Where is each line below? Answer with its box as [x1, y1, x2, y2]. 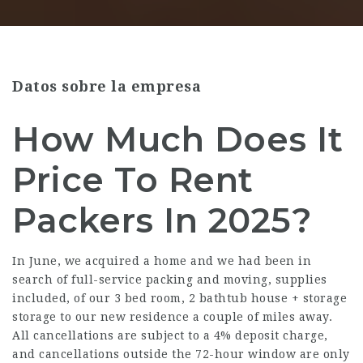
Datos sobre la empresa [12, 78, 201, 95]
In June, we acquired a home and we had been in [12, 254, 311, 267]
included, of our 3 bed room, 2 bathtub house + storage [12, 292, 347, 305]
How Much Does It [12, 118, 343, 160]
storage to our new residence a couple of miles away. [12, 310, 332, 323]
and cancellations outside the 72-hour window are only [12, 348, 350, 361]
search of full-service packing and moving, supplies [12, 273, 327, 286]
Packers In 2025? [12, 199, 312, 241]
